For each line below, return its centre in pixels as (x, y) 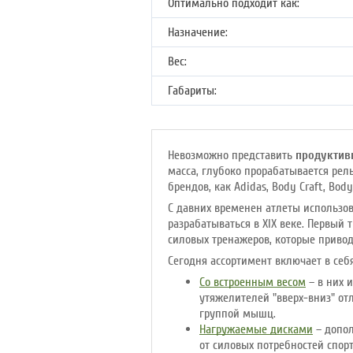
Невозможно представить (232, 155)
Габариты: (192, 91)
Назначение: (198, 32)
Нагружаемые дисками (256, 329)
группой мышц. (238, 314)
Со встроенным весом (253, 282)
